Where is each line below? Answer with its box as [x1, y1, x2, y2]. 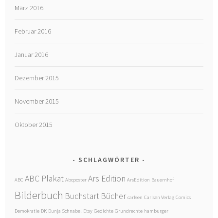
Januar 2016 [15, 50, 49, 59]
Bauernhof [151, 176, 174, 183]
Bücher [101, 190, 127, 201]
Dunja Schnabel [48, 207, 82, 214]
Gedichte [94, 207, 114, 214]
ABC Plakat [25, 173, 64, 184]
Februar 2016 [15, 26, 52, 36]
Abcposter [65, 176, 87, 183]
